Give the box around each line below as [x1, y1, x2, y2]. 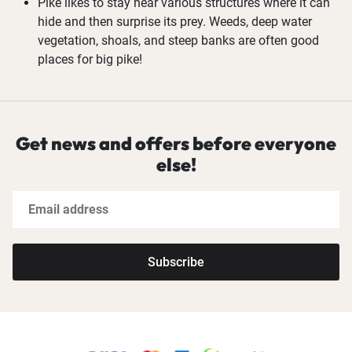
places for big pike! [38, 52, 142, 68]
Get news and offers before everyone [16, 132, 336, 156]
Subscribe [148, 255, 204, 270]
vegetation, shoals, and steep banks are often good [38, 33, 319, 49]
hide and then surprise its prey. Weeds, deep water [38, 14, 312, 30]
